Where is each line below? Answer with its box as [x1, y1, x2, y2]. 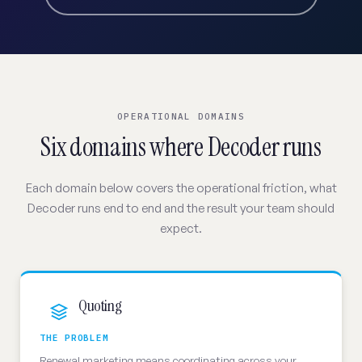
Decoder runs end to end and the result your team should [27, 200, 335, 216]
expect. [160, 221, 202, 236]
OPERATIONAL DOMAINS [116, 111, 246, 122]
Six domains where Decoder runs [40, 130, 322, 164]
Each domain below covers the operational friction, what [25, 180, 337, 196]
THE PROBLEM [40, 332, 109, 343]
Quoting [78, 294, 122, 316]
